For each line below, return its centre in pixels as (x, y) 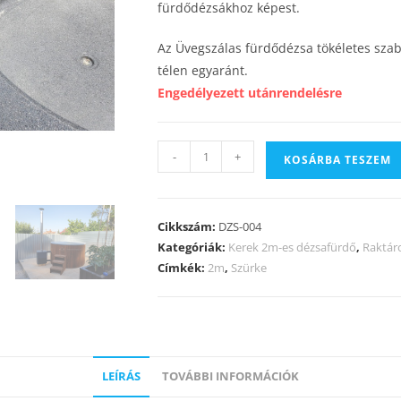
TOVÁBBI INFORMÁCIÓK (230, 376)
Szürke (249, 268)
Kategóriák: (193, 247)
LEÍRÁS (121, 376)
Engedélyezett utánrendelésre (250, 93)
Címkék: (183, 268)
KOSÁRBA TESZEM (337, 160)
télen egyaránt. (203, 70)
